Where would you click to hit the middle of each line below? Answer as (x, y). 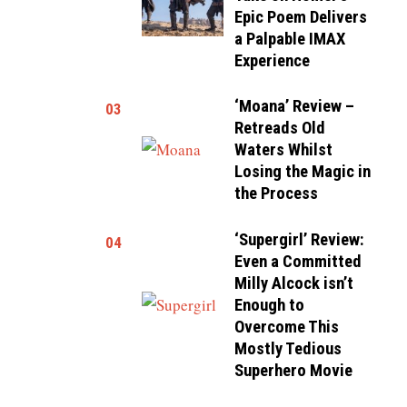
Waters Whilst (284, 150)
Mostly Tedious (288, 348)
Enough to (270, 305)
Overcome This (287, 327)
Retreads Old (280, 128)
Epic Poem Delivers (301, 17)
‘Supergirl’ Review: (300, 239)
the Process (277, 194)
